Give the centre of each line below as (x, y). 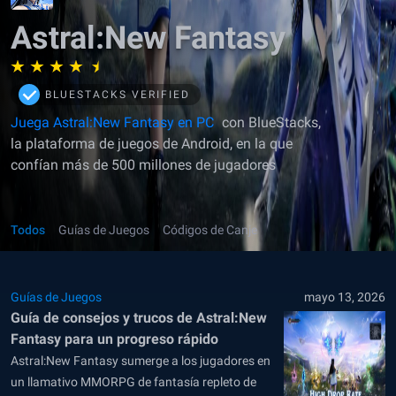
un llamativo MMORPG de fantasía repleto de (133, 382)
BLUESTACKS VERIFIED (117, 95)
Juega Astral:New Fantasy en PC (112, 122)
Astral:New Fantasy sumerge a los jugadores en (141, 361)
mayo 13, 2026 (345, 297)
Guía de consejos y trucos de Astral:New (139, 318)
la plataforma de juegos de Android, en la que (152, 144)
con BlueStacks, (270, 122)
